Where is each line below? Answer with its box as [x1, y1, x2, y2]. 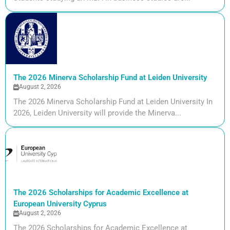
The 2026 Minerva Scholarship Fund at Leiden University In [13, 97, 213, 107]
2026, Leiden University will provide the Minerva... [13, 108, 181, 118]
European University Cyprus [13, 199, 107, 209]
